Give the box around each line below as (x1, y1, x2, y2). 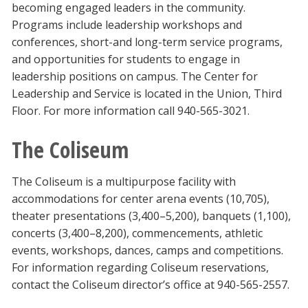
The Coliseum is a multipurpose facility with (12, 174, 236, 190)
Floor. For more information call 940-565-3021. (12, 103, 250, 119)
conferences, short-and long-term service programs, (12, 34, 283, 50)
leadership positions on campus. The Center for (12, 69, 258, 85)
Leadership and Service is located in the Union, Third (12, 86, 282, 102)
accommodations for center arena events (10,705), (12, 191, 269, 207)
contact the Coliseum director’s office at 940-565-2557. (12, 277, 289, 293)
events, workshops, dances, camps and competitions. (12, 243, 283, 258)
